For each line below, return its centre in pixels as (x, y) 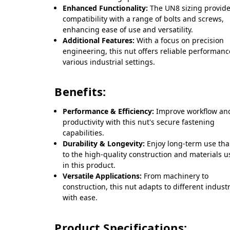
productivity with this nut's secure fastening (139, 122)
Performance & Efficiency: (109, 111)
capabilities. (84, 133)
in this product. (89, 165)
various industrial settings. (109, 62)
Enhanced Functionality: (106, 8)
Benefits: (80, 92)
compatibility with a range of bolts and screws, (143, 18)
